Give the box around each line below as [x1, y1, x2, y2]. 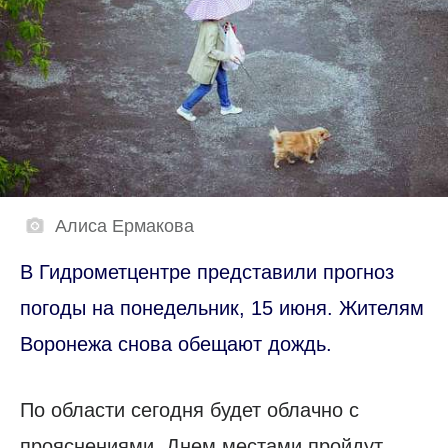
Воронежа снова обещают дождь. [20, 332, 332, 355]
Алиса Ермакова [55, 215, 194, 236]
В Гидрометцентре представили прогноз [20, 260, 394, 283]
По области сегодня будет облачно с [20, 398, 359, 421]
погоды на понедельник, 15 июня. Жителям [20, 296, 424, 319]
